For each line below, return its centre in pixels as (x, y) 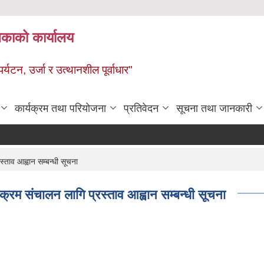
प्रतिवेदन (141, 108)
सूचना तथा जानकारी (214, 108)
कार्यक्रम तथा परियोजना (60, 108)
